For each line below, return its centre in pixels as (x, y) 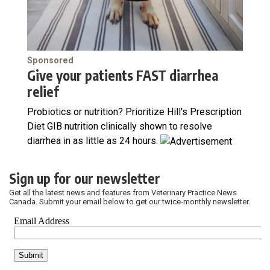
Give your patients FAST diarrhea (123, 76)
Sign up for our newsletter (85, 179)
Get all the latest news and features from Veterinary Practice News (123, 193)
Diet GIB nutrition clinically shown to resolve (120, 127)
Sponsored (50, 61)
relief (43, 92)
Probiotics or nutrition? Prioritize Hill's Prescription (134, 112)
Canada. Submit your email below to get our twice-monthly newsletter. (130, 202)
